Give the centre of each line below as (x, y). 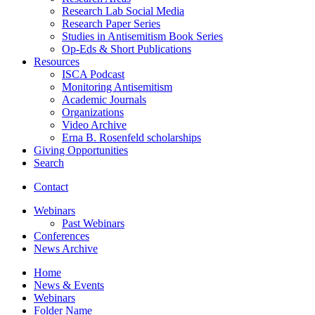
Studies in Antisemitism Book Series (142, 36)
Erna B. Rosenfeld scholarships (131, 137)
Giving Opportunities (81, 150)
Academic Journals (104, 99)
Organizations (93, 112)
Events (88, 285)
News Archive (66, 248)
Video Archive (94, 124)
